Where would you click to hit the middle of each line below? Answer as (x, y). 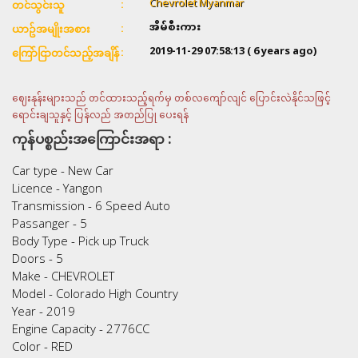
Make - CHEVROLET (63, 275)
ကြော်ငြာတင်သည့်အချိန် (66, 52)
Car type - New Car (63, 170)
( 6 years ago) (282, 52)
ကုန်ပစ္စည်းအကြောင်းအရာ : (92, 138)
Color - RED (42, 346)
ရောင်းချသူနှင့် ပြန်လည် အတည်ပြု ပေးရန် (100, 115)
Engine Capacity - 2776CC (81, 328)
